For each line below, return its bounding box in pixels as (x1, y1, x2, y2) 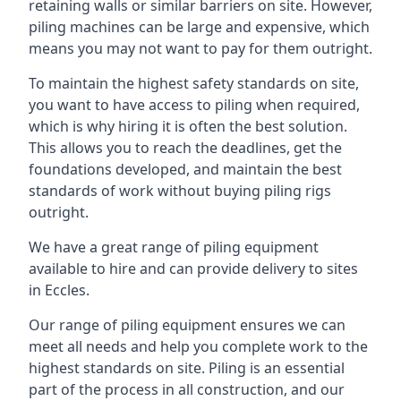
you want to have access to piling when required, (29, 95, 360, 115)
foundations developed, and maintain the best (29, 159, 342, 179)
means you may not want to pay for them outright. (29, 38, 372, 58)
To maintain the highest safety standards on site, (29, 73, 359, 93)
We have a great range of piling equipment (29, 237, 319, 257)
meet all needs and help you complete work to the (29, 337, 368, 356)
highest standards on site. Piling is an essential (29, 358, 345, 378)
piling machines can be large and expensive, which (29, 17, 370, 37)
